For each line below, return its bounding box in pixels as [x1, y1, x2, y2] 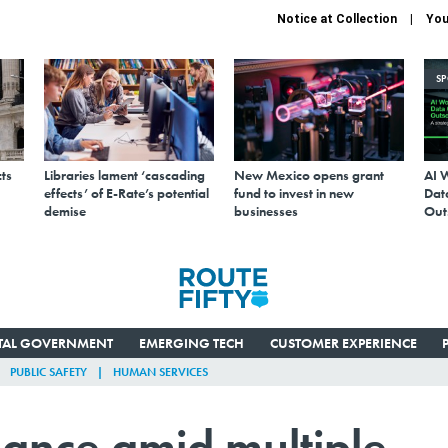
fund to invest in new [234, 183, 354, 202]
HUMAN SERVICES [113, 363, 208, 380]
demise [44, 201, 86, 220]
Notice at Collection [277, 12, 397, 26]
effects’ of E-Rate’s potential [44, 183, 209, 202]
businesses [234, 201, 298, 220]
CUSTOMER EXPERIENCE [269, 333, 417, 352]
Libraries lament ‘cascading [44, 165, 205, 184]
